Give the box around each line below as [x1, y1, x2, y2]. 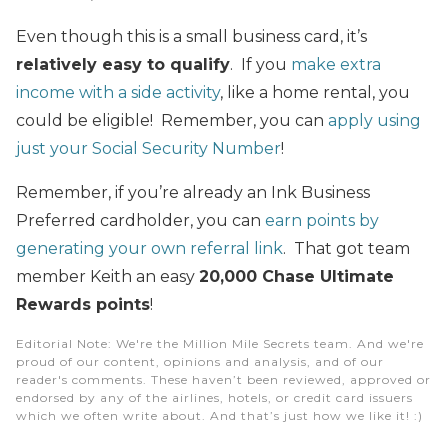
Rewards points [16, 294, 150, 314]
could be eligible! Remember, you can [16, 110, 328, 130]
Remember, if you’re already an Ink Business [16, 182, 370, 202]
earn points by [265, 210, 379, 230]
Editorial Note [16, 335, 108, 351]
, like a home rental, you [220, 82, 410, 102]
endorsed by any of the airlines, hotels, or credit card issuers [16, 389, 413, 405]
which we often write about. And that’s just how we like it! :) [16, 407, 423, 423]
